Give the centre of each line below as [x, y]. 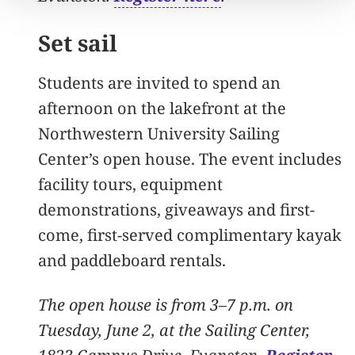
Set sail [78, 42]
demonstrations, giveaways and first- [176, 209]
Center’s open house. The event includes [190, 158]
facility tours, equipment [130, 184]
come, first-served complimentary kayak [190, 235]
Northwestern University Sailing [159, 133]
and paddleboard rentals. [132, 260]
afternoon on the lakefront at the [162, 108]
